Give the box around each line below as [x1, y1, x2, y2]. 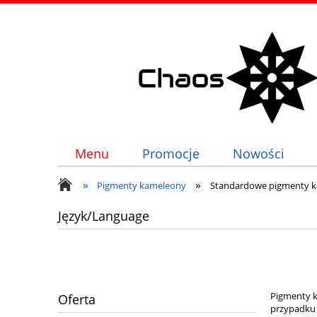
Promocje [142, 145, 200, 163]
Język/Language [58, 207, 149, 224]
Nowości [233, 145, 285, 163]
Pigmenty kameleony [97, 179, 187, 192]
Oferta [58, 291, 96, 309]
